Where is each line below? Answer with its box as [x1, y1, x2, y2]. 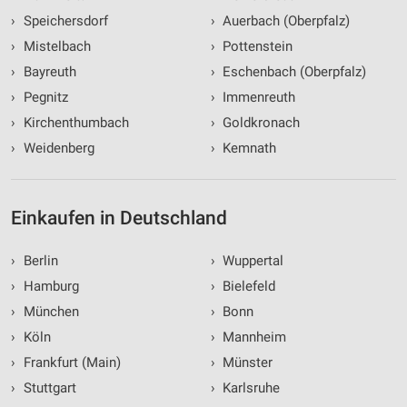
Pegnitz [19, 89, 68, 106]
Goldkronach [219, 114, 300, 132]
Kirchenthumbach [19, 114, 129, 132]
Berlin [19, 253, 58, 270]
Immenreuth [219, 89, 295, 106]
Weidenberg [19, 140, 94, 157]
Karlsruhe [219, 380, 280, 397]
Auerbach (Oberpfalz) [219, 13, 350, 30]
